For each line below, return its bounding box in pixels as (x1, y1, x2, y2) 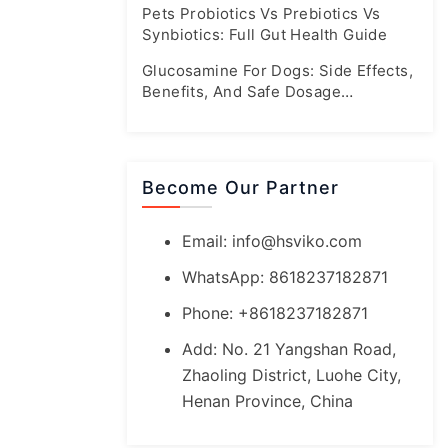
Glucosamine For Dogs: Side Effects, (142, 61, 413, 80)
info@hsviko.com (232, 231, 362, 251)
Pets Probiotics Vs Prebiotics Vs (142, 4, 381, 23)
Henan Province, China (182, 391, 353, 411)
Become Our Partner (142, 177, 339, 198)
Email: (182, 231, 232, 251)
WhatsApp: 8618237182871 (182, 267, 388, 287)
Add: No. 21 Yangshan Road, (182, 339, 396, 359)
